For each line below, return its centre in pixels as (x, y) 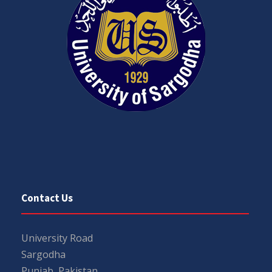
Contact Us (47, 198)
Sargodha (43, 254)
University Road (57, 238)
